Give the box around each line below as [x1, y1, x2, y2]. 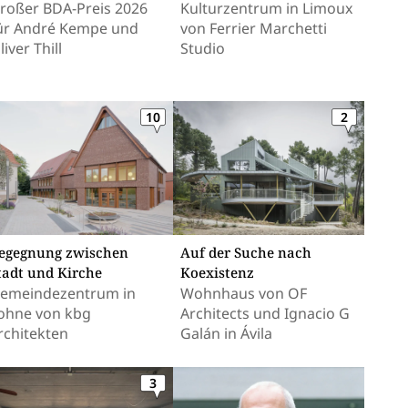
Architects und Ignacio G [180, 303, 350, 323]
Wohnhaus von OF [180, 283, 307, 303]
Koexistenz [180, 263, 254, 281]
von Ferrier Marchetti [180, 18, 327, 39]
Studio [180, 38, 225, 59]
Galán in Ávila [180, 323, 272, 343]
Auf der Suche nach [180, 243, 311, 261]
